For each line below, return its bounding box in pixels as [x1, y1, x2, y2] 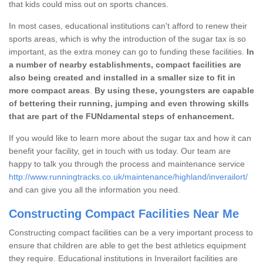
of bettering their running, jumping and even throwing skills [9, 98, 249, 108]
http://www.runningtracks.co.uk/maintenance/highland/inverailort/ [9, 171, 248, 181]
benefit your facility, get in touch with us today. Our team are [9, 146, 231, 156]
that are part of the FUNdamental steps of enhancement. [9, 111, 234, 121]
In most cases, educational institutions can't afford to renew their [9, 21, 247, 31]
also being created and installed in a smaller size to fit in [9, 72, 235, 82]
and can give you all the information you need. [9, 184, 183, 194]
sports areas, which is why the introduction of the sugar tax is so [9, 33, 246, 43]
